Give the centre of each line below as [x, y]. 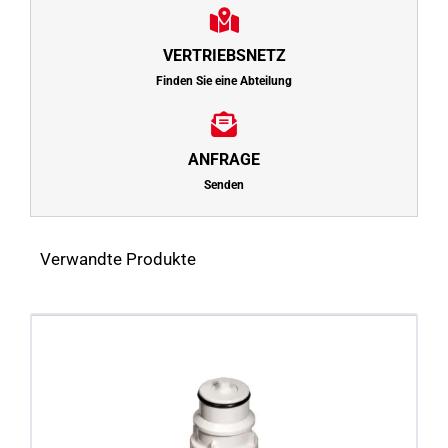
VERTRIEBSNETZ [224, 56]
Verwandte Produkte [117, 259]
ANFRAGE [224, 160]
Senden [224, 185]
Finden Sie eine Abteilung [224, 81]
